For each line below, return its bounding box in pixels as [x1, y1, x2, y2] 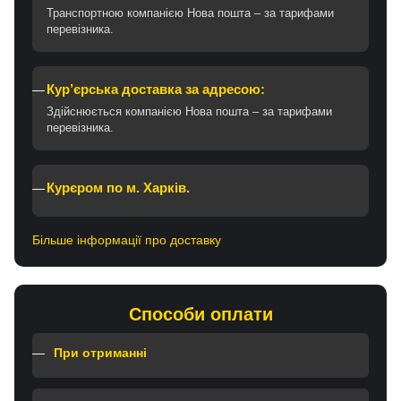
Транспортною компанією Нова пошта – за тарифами [47, 5, 334, 20]
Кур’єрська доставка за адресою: [47, 81, 265, 97]
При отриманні [54, 345, 147, 360]
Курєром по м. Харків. [47, 180, 190, 195]
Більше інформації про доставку [32, 232, 221, 247]
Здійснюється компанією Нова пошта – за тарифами [47, 104, 332, 118]
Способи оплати [128, 303, 273, 324]
